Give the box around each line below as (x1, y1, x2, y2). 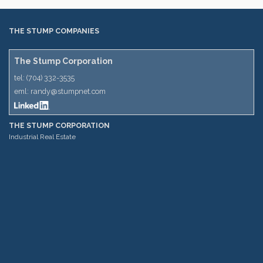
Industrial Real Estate (9, 132, 76, 141)
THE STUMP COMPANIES (9, 26, 99, 35)
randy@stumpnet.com (31, 86, 106, 96)
